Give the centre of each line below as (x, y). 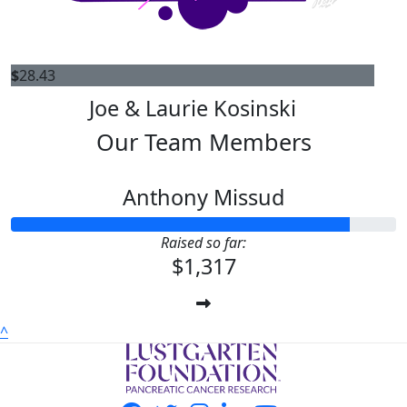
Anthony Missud (203, 198)
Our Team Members (203, 142)
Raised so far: (203, 243)
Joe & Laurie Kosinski (193, 109)
